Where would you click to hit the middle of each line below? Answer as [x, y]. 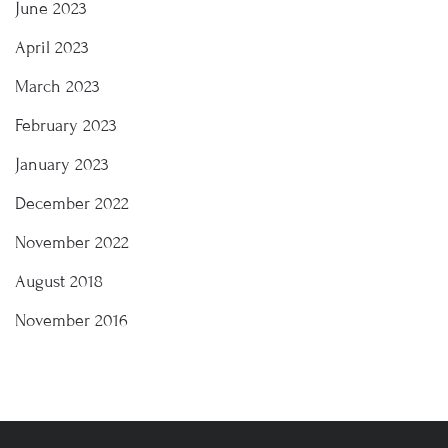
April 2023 [52, 47]
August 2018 [59, 281]
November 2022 [72, 242]
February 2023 [66, 125]
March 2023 [57, 86]
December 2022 [72, 203]
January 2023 [62, 164]
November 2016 [71, 320]
